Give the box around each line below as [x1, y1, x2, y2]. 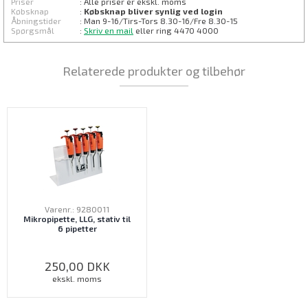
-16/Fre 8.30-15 [178, 16, 238, 25]
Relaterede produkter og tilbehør [63, 63, 245, 78]
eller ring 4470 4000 [133, 25, 219, 35]
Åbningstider [11, 16, 61, 25]
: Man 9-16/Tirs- [80, 16, 141, 25]
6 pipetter [57, 223, 97, 233]
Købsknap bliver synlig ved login [84, 6, 223, 16]
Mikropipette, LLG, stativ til [23, 214, 131, 223]
